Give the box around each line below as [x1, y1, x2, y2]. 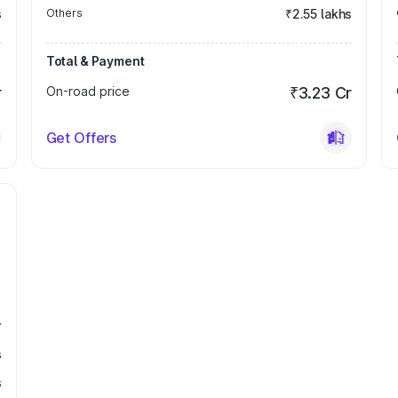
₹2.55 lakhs [284, 6, 353, 21]
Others [45, 6, 83, 20]
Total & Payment [45, 53, 145, 68]
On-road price [45, 84, 130, 99]
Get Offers [45, 129, 117, 147]
